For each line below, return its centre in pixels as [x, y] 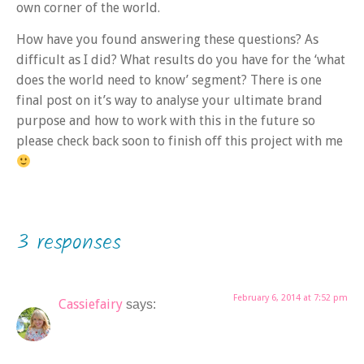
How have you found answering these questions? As [167, 40]
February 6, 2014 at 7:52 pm [290, 297]
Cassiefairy [91, 304]
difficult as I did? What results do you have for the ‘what [181, 60]
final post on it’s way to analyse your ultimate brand [169, 101]
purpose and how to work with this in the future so [166, 121]
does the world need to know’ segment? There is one [169, 80]
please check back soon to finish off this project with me [180, 141]
